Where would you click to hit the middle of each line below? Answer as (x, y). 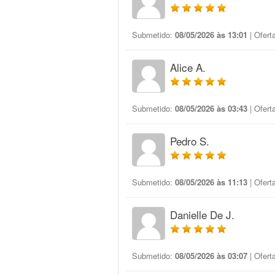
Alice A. (188, 67)
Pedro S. (190, 141)
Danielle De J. (202, 215)
